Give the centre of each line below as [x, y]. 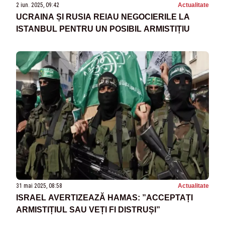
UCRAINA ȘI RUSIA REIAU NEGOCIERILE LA [103, 17]
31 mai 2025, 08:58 [39, 186]
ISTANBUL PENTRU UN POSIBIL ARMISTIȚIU [103, 29]
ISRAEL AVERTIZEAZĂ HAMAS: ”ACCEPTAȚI [104, 197]
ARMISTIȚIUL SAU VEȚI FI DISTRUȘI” [88, 209]
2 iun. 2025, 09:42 [38, 5]
